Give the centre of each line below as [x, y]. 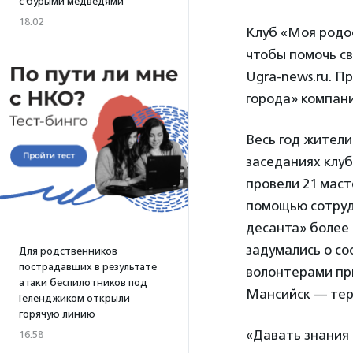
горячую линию [57, 314]
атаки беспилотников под [83, 282]
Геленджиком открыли [74, 298]
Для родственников [68, 251]
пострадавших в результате [88, 267]
